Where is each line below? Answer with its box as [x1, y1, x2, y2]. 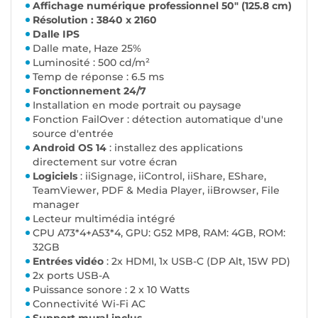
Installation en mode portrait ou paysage [33, 98, 241, 111]
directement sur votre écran [33, 155, 177, 168]
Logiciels [33, 169, 77, 182]
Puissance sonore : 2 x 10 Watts [33, 283, 190, 296]
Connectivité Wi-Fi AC [33, 297, 146, 310]
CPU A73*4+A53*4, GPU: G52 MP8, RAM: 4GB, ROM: [33, 226, 285, 239]
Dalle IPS [33, 27, 79, 40]
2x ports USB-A [33, 268, 109, 282]
